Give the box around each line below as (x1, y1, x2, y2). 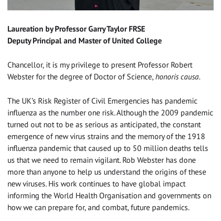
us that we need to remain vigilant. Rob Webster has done (7, 155, 196, 165)
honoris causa (155, 72, 199, 82)
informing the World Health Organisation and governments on (7, 190, 211, 201)
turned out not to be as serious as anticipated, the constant (7, 119, 201, 130)
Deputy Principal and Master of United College (7, 36, 162, 46)
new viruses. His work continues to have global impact (7, 179, 185, 189)
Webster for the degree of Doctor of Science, (7, 72, 155, 82)
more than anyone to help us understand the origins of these (7, 167, 206, 177)
